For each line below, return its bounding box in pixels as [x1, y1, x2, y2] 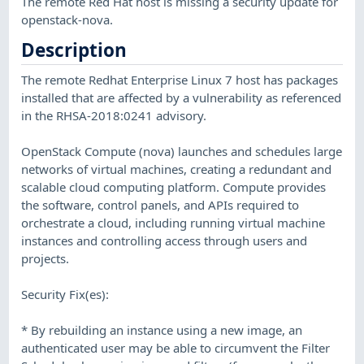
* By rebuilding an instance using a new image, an [21, 321, 303, 338]
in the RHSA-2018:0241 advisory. [21, 106, 207, 123]
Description [21, 37, 128, 63]
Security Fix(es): [21, 285, 110, 302]
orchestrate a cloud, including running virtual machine [21, 214, 326, 231]
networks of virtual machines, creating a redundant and [21, 160, 332, 177]
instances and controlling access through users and [21, 232, 308, 249]
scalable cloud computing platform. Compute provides [21, 178, 327, 195]
